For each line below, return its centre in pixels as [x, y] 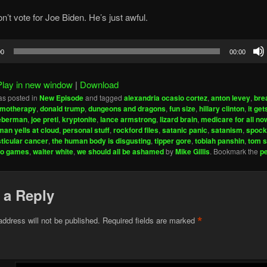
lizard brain [178, 119]
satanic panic [184, 130]
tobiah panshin [219, 140]
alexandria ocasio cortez [165, 97]
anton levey [230, 97]
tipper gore [173, 140]
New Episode [61, 97]
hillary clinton [221, 108]
